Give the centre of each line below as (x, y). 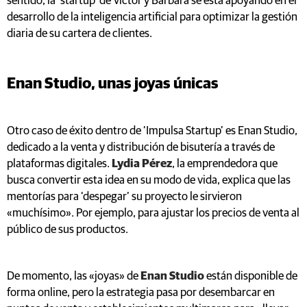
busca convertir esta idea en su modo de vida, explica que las (149, 180)
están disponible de (251, 276)
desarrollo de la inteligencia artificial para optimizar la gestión (152, 17)
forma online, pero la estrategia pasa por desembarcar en (141, 293)
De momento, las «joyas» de (74, 276)
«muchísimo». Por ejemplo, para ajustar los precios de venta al (153, 213)
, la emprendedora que (225, 164)
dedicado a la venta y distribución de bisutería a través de (141, 147)
